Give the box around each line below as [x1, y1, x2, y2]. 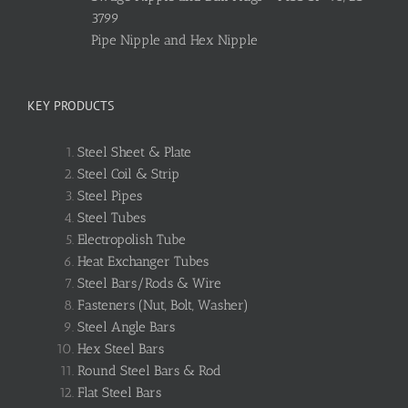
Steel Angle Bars [77, 319, 175, 336]
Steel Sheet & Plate [77, 144, 191, 161]
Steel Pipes [77, 188, 142, 205]
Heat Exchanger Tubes [77, 253, 209, 270]
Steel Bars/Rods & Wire [77, 275, 221, 292]
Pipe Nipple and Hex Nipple [91, 32, 258, 49]
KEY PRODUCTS [27, 97, 114, 115]
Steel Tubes [77, 209, 146, 227]
